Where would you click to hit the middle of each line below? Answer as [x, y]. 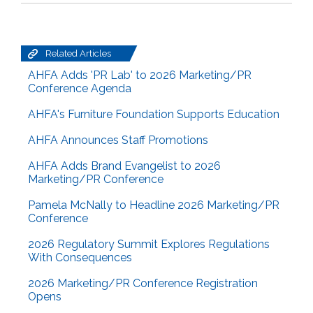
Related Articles [78, 54]
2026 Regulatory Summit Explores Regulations [149, 245]
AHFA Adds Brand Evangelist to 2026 [124, 166]
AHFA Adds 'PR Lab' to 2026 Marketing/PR [140, 75]
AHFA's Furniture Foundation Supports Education [154, 115]
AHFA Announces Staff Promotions [118, 140]
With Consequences [80, 258]
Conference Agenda [80, 89]
